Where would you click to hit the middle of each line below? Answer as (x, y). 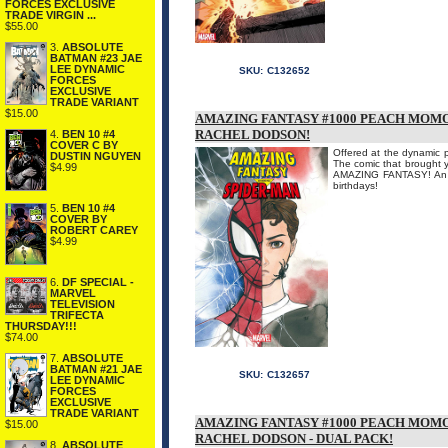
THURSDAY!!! (41, 326)
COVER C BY (84, 144)
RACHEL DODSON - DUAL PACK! (294, 438)
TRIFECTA (77, 315)
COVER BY (78, 219)
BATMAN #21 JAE (96, 369)
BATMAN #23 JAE (96, 57)
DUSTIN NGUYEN (95, 155)
